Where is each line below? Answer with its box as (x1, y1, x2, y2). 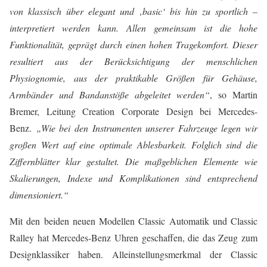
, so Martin (210, 88, 257, 101)
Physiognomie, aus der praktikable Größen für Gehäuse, (10, 72, 257, 85)
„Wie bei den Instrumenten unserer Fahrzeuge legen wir (36, 122, 257, 135)
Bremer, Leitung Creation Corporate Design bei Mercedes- (10, 105, 257, 118)
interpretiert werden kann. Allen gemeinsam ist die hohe (10, 21, 257, 35)
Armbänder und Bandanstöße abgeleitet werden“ (10, 88, 210, 101)
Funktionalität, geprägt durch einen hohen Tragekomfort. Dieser (10, 38, 257, 51)
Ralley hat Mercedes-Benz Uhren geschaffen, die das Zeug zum (10, 231, 257, 244)
